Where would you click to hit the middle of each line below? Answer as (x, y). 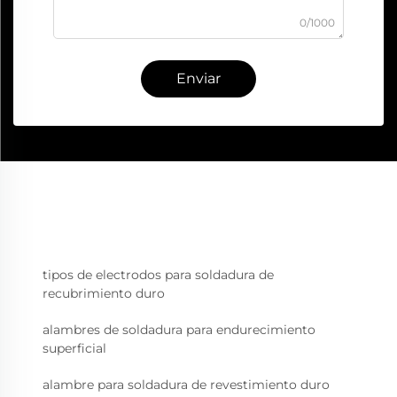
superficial (74, 349)
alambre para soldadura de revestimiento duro (186, 385)
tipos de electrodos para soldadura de (158, 275)
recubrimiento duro (104, 294)
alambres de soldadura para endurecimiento (179, 330)
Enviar (198, 79)
